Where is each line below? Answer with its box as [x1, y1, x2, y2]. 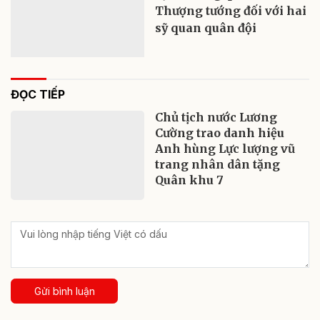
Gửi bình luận [34, 284, 95, 297]
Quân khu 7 [155, 173, 224, 188]
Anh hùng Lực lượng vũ [155, 141, 296, 156]
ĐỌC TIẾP [11, 87, 65, 102]
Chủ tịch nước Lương [155, 110, 278, 125]
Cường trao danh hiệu [155, 126, 285, 141]
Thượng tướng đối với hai [155, 4, 307, 19]
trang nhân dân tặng [155, 157, 281, 172]
